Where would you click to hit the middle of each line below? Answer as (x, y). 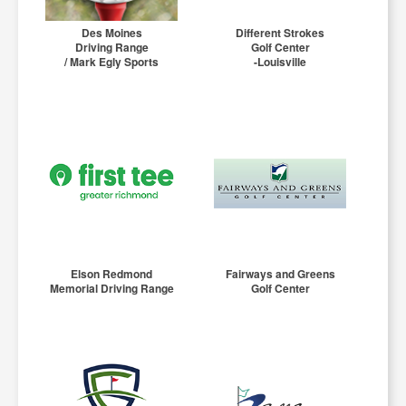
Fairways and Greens (280, 274)
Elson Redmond (112, 274)
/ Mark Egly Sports (112, 62)
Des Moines (111, 33)
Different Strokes (280, 33)
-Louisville (280, 62)
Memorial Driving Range (111, 289)
